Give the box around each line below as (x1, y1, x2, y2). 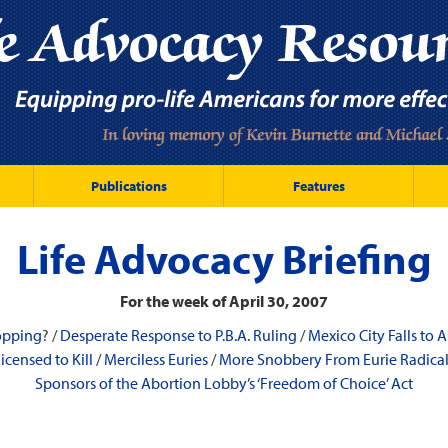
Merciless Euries (104, 349, 208, 369)
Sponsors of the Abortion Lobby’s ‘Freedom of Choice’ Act (35, 373, 413, 393)
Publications (90, 177, 167, 195)
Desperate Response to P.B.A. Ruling (60, 325, 297, 345)
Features (292, 177, 345, 195)
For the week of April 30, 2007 (120, 291, 328, 311)
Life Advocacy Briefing (16, 231, 432, 285)
